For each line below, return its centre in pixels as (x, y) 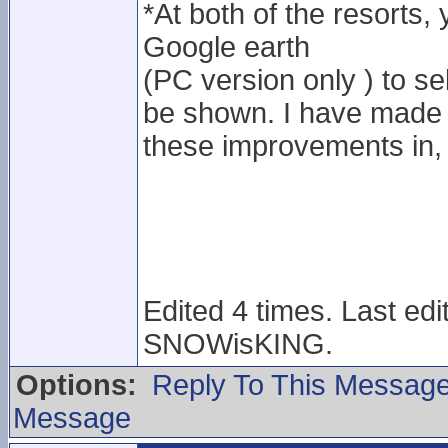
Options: (76, 385)
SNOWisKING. (238, 344)
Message (72, 418)
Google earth (226, 47)
